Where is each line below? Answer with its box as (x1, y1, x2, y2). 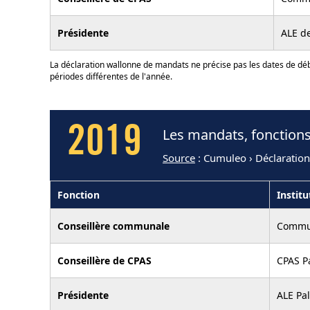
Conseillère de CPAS (57, 253, 152, 267)
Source (163, 151, 195, 165)
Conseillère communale (57, 219, 170, 232)
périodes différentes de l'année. (50, 70, 172, 82)
